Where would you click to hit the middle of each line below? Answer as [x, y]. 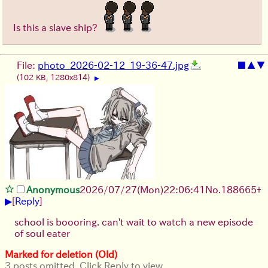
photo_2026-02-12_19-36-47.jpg [113, 66]
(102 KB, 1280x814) [54, 78]
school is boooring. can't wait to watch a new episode [134, 222]
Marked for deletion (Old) [61, 255]
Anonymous [53, 190]
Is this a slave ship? [57, 28]
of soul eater [42, 234]
